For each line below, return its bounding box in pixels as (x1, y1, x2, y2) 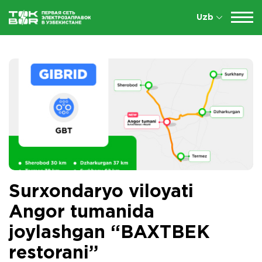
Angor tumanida (9, 204, 154, 220)
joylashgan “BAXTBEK (9, 225, 210, 241)
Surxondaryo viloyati (9, 184, 194, 200)
